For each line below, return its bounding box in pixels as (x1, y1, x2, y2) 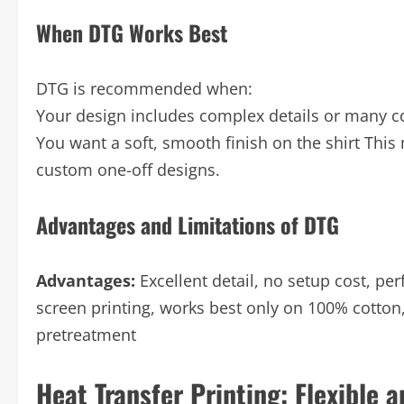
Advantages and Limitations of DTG (36, 208, 339, 241)
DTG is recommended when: (36, 78, 252, 99)
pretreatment (36, 324, 136, 345)
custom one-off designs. (36, 159, 220, 180)
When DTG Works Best (36, 16, 227, 49)
